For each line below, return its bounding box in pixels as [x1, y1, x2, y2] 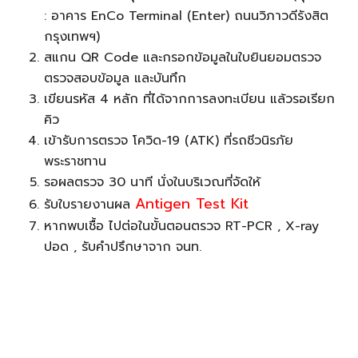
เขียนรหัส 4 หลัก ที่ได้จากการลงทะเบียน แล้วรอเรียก [44, 89, 335, 109]
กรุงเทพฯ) [44, 26, 100, 46]
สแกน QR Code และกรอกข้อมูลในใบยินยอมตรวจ [44, 47, 321, 67]
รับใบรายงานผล [44, 194, 135, 214]
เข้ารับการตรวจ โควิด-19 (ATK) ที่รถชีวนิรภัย [44, 130, 293, 150]
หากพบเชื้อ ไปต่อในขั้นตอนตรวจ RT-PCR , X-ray [44, 216, 319, 236]
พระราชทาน [44, 151, 106, 171]
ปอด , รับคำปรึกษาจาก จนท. [44, 237, 201, 257]
